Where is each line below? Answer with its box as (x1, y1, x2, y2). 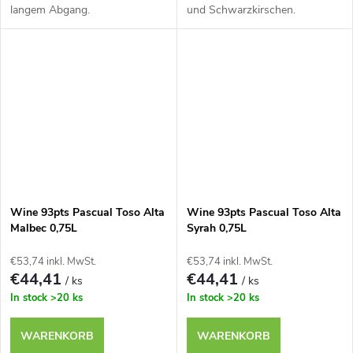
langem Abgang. (10, 2, 90, 17)
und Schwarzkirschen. (186, 2, 295, 17)
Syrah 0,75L (186, 220, 247, 236)
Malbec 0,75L (10, 220, 77, 236)
